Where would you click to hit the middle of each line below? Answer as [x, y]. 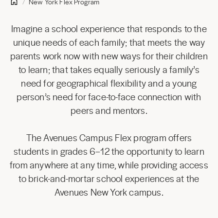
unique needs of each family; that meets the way [109, 42]
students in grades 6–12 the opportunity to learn [109, 151]
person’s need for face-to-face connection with [109, 97]
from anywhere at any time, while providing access [109, 165]
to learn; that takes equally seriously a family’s [109, 69]
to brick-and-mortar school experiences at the [109, 178]
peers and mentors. [109, 110]
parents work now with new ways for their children [109, 56]
